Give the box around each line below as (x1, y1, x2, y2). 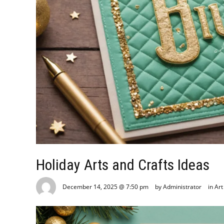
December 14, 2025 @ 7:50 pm (62, 182, 148, 191)
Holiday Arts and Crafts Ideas (36, 156, 209, 174)
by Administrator (155, 182, 201, 191)
